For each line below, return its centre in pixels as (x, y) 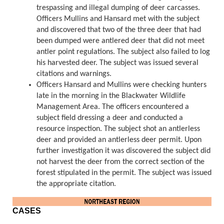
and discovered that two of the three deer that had (119, 30)
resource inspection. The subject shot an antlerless (118, 129)
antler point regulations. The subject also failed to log (123, 52)
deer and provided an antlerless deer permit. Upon (119, 140)
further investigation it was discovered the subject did (123, 151)
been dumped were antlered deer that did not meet (120, 41)
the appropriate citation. (78, 184)
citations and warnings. (74, 74)
